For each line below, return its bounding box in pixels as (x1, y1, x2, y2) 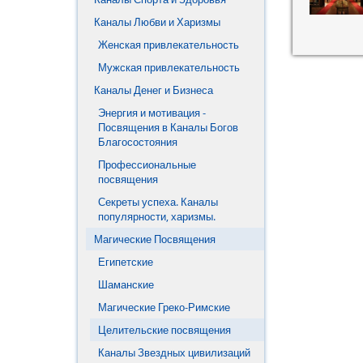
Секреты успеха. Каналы (98, 194, 218, 209)
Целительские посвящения (98, 322, 231, 337)
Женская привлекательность (98, 37, 239, 52)
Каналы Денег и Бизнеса (94, 83, 213, 97)
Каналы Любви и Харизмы (94, 15, 220, 29)
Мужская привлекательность (98, 60, 240, 75)
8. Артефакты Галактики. (114, 48, 257, 63)
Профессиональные (98, 157, 196, 172)
